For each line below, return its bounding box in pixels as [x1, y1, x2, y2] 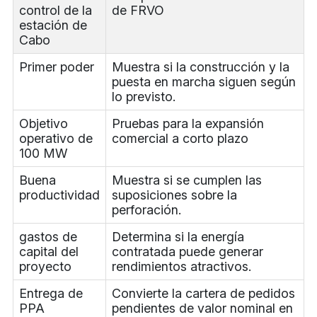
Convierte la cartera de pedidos [111, 286, 295, 301]
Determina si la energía [111, 229, 244, 245]
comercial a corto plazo [111, 131, 248, 146]
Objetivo [18, 116, 68, 132]
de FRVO [111, 3, 164, 18]
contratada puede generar [111, 244, 263, 260]
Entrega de [18, 286, 83, 301]
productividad [18, 188, 100, 203]
